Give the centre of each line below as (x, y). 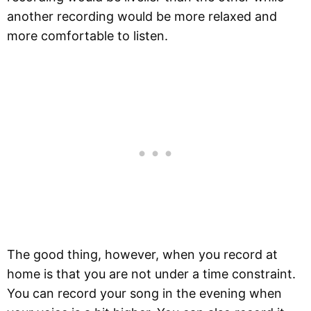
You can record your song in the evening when (144, 293)
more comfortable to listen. (87, 35)
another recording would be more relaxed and (142, 16)
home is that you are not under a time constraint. (151, 274)
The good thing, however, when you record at (142, 254)
